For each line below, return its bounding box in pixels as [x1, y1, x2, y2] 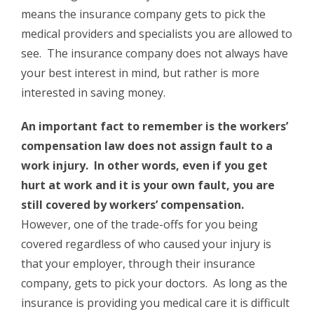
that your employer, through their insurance [21, 256, 255, 272]
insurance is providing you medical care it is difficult [21, 295, 289, 311]
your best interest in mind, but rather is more [21, 65, 259, 81]
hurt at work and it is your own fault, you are [21, 177, 275, 193]
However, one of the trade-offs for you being [21, 217, 258, 233]
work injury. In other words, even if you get [21, 158, 268, 174]
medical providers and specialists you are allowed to [21, 26, 292, 42]
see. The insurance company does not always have [21, 46, 288, 62]
